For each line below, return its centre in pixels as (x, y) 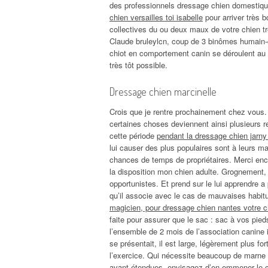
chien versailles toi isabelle (156, 17)
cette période (133, 135)
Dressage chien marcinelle (163, 91)
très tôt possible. (138, 65)
